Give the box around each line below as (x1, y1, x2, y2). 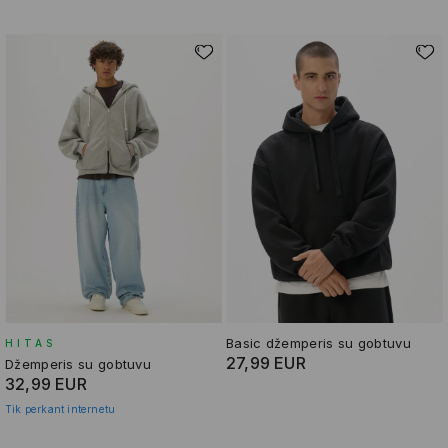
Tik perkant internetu (5, 402, 116, 415)
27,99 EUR (226, 352, 306, 373)
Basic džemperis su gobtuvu (226, 334, 411, 351)
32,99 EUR (5, 373, 87, 394)
